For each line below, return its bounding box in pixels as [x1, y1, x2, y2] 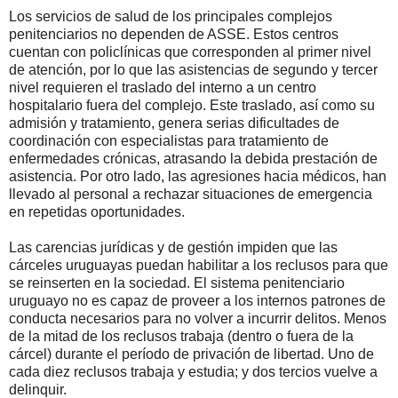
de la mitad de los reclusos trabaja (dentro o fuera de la [9, 329, 354, 345]
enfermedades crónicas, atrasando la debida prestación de [9, 151, 378, 167]
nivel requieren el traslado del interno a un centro [9, 80, 316, 96]
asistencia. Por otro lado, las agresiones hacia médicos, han [9, 169, 386, 185]
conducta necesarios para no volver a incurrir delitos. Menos [9, 311, 386, 327]
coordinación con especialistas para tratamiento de [9, 133, 329, 149]
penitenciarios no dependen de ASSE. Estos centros [9, 27, 338, 43]
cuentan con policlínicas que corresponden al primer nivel [9, 44, 371, 60]
